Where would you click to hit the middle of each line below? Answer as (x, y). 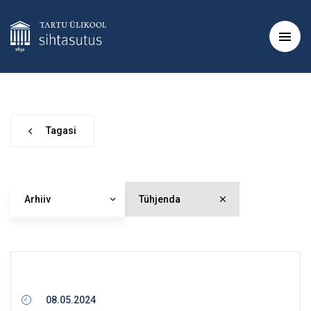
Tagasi (61, 131)
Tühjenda (160, 199)
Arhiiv (37, 199)
